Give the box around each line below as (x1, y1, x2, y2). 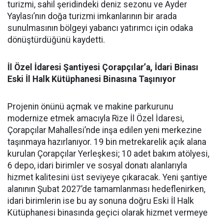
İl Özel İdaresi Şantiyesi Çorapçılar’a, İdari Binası (7, 62, 198, 72)
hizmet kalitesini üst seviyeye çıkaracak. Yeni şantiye (7, 172, 207, 182)
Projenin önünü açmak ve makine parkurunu (7, 101, 173, 111)
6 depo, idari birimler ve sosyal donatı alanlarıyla (7, 160, 187, 170)
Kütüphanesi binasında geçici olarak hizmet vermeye (7, 207, 208, 218)
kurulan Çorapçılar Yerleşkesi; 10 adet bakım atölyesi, (7, 148, 209, 159)
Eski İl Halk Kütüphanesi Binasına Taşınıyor (7, 74, 176, 84)
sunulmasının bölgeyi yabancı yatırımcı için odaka (7, 23, 193, 33)
